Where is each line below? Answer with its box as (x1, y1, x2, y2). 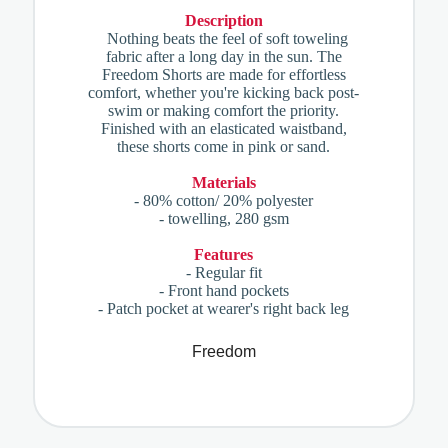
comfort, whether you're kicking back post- (88, 84, 360, 101)
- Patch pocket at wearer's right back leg (98, 300, 350, 317)
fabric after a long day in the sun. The (105, 48, 342, 65)
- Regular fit (185, 264, 262, 281)
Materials (191, 174, 256, 191)
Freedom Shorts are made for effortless (101, 66, 346, 83)
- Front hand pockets (158, 282, 289, 299)
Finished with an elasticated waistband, (100, 120, 347, 137)
